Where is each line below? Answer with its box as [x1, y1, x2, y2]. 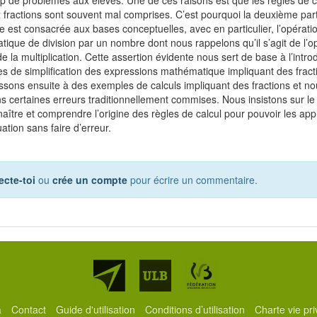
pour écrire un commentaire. [127, 172, 258, 187]
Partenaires [157, 252, 267, 282]
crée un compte [52, 172, 127, 187]
